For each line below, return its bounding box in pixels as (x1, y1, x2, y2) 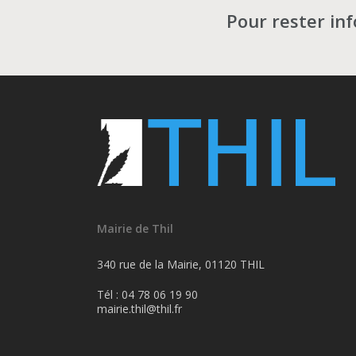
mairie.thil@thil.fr (97, 301, 182, 316)
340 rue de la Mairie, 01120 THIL (97, 257, 265, 272)
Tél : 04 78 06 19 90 (97, 287, 198, 302)
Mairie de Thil (97, 221, 173, 236)
